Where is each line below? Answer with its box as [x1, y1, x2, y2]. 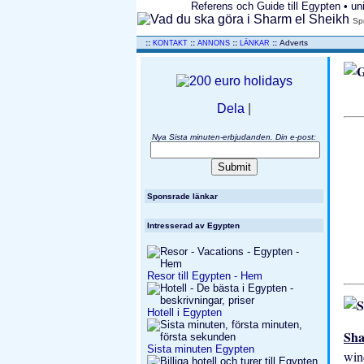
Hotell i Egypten [147, 306, 222, 318]
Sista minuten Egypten [147, 343, 254, 355]
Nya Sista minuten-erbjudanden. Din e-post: [152, 132, 316, 141]
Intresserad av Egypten [147, 221, 240, 230]
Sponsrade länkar [147, 192, 218, 201]
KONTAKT [153, 39, 190, 47]
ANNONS [197, 39, 232, 47]
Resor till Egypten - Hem [147, 270, 262, 282]
